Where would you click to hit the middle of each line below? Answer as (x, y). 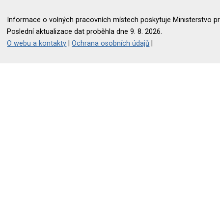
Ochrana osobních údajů (111, 43)
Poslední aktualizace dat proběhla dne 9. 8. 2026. (85, 31)
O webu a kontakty (37, 43)
